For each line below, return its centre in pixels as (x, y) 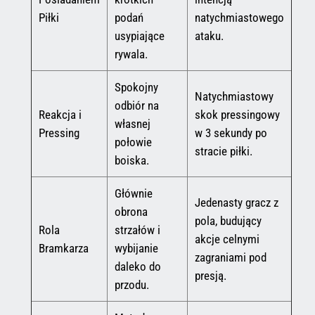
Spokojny (136, 87)
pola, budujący (228, 220)
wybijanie (136, 248)
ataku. (209, 36)
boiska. (131, 160)
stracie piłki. (223, 151)
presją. (210, 275)
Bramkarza (63, 248)
